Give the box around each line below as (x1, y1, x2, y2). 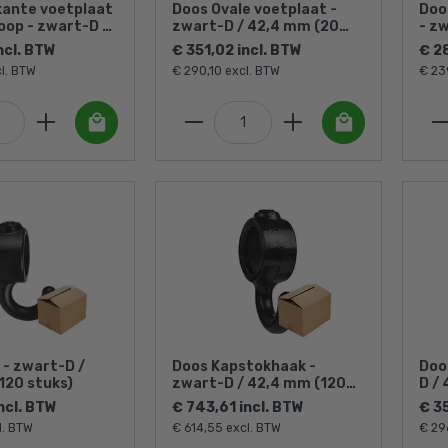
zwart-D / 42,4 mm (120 (172, 375, 346, 393)
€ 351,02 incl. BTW (172, 41, 302, 59)
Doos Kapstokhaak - (172, 358, 316, 376)
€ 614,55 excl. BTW (172, 421, 281, 436)
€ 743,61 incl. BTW (172, 399, 304, 417)
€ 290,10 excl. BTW (172, 63, 280, 78)
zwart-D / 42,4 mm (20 (172, 17, 339, 35)
